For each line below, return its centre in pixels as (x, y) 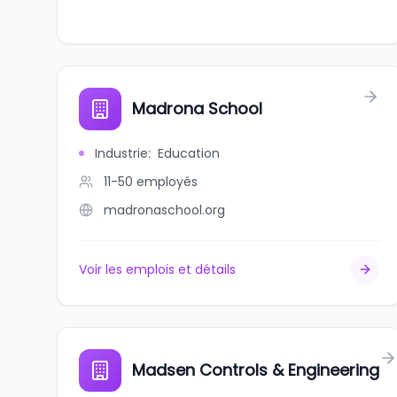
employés (167, 182)
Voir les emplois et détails (157, 269)
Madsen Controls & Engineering (256, 370)
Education (189, 153)
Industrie (121, 153)
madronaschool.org (164, 210)
